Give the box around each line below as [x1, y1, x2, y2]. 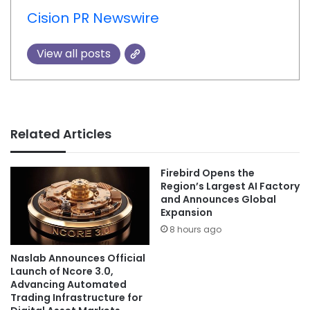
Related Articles [10, 125, 111, 143]
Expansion [161, 206, 212, 220]
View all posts [36, 45, 111, 62]
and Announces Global [161, 192, 276, 207]
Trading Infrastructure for [10, 291, 143, 305]
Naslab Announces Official [10, 251, 145, 266]
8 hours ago [170, 224, 221, 236]
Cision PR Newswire [26, 8, 159, 28]
